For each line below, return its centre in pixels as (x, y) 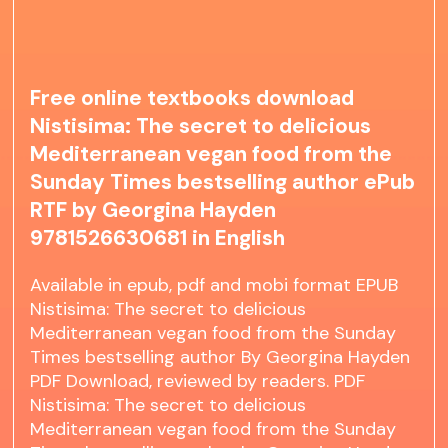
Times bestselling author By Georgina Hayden (220, 357)
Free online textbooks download (192, 98)
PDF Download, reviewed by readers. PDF (198, 381)
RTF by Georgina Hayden (153, 210)
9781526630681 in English (158, 238)
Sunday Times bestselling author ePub (223, 182)
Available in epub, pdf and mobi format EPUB (214, 285)
